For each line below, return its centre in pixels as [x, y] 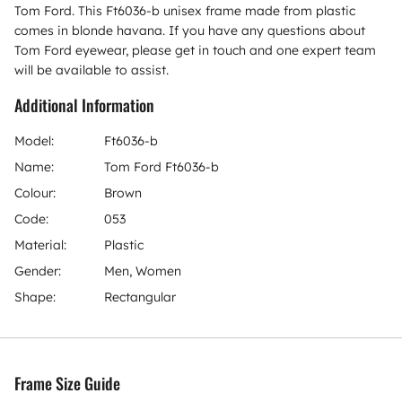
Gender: [38, 271]
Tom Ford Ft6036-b [162, 166]
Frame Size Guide [67, 383]
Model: [34, 140]
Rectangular [140, 297]
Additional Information [84, 105]
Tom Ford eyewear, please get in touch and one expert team [195, 50]
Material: [40, 245]
